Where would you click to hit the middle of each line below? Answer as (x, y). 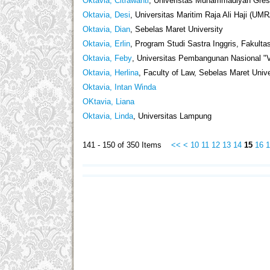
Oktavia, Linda (108, 116)
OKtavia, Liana (108, 102)
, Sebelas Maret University (177, 30)
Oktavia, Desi (106, 15)
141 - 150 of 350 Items (127, 145)
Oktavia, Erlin (106, 44)
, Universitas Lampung (172, 116)
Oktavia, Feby (107, 58)
